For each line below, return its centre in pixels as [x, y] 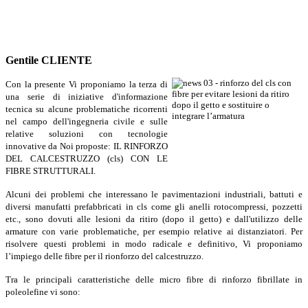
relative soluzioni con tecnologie [87, 134]
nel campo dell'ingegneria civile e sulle [87, 121]
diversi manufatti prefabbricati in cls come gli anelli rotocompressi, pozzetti [154, 207]
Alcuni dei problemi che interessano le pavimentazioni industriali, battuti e [154, 194]
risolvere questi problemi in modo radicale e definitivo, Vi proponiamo [154, 244]
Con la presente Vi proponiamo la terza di [87, 84]
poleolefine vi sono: [43, 292]
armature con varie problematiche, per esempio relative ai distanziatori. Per [154, 231]
